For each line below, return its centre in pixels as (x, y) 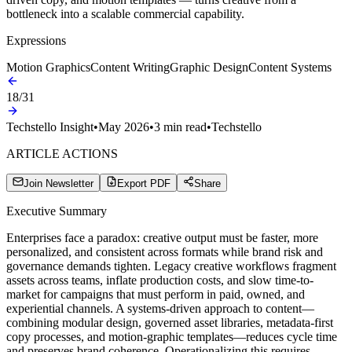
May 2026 (124, 126)
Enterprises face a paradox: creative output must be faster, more (162, 237)
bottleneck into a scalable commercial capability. (125, 13)
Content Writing (130, 67)
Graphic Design (209, 67)
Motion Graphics (48, 67)
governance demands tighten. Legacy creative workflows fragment (171, 266)
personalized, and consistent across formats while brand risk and (165, 251)
